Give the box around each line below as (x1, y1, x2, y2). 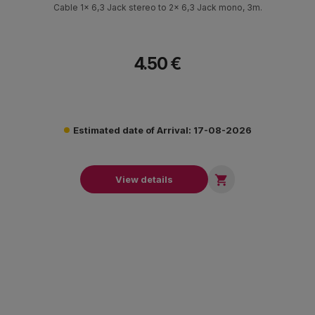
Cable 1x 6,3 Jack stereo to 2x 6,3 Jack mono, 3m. (53, 1, 262, 13)
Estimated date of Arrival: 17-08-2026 (72, 124, 252, 136)
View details (115, 174, 173, 186)
